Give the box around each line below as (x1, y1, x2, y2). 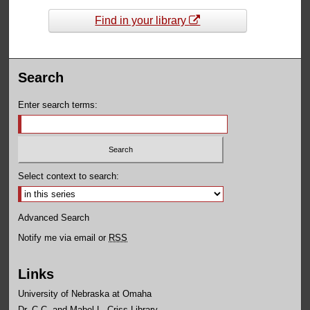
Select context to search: (18, 170, 120, 181)
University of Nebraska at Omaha (18, 288, 152, 299)
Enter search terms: (18, 100, 98, 111)
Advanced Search (18, 212, 90, 223)
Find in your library (95, 15, 190, 27)
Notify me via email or (18, 232, 109, 243)
